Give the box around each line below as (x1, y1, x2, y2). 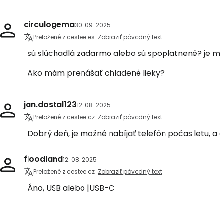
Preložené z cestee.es (33, 33, 95, 41)
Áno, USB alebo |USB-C (27, 182, 114, 193)
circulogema (24, 19, 75, 30)
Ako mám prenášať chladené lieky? (27, 67, 165, 79)
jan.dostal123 (24, 99, 77, 110)
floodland (24, 153, 63, 165)
